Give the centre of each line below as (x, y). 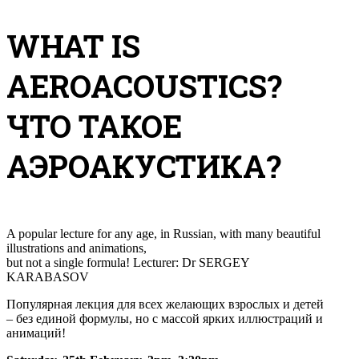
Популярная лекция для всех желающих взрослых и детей (165, 304)
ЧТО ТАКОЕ (94, 125)
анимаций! (36, 333)
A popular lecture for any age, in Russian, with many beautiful (163, 233)
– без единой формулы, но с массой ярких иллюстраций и (165, 318)
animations (116, 248)
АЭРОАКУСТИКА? (144, 165)
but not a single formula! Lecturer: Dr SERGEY (128, 262)
